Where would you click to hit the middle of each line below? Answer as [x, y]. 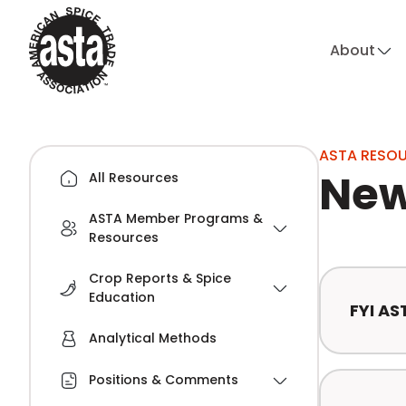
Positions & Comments [163, 380]
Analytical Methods [152, 338]
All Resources [133, 177]
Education [121, 297]
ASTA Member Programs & [175, 218]
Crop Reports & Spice [159, 278]
